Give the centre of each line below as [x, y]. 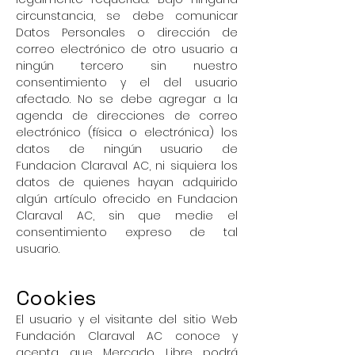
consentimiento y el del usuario [127, 82]
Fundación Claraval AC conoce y [127, 336]
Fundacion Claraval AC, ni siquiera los [127, 166]
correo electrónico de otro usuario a [127, 49]
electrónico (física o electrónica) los [127, 132]
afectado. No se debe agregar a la [127, 99]
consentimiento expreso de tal [127, 232]
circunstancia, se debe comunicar [127, 16]
